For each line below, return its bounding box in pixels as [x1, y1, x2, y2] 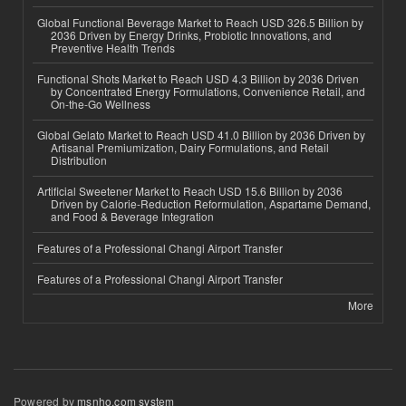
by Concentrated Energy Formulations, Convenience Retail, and [51, 82, 365, 99]
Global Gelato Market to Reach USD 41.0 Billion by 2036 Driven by [37, 127, 365, 143]
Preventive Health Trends [51, 39, 175, 55]
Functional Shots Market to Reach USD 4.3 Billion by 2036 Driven [37, 70, 359, 86]
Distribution [51, 152, 107, 169]
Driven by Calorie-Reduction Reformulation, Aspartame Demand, [51, 196, 371, 212]
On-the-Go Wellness [51, 95, 150, 111]
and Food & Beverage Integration [51, 208, 214, 225]
